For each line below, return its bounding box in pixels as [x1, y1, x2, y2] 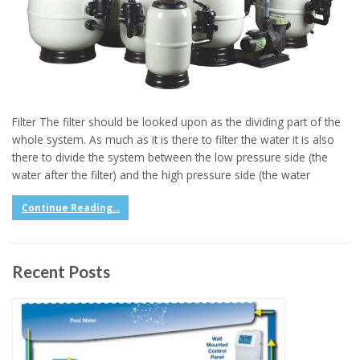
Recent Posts [12, 261, 110, 282]
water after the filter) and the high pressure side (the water [12, 167, 310, 183]
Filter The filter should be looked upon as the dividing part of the [12, 114, 341, 130]
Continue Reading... [21, 201, 120, 214]
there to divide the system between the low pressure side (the [12, 149, 328, 166]
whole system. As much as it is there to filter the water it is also [12, 132, 334, 148]
